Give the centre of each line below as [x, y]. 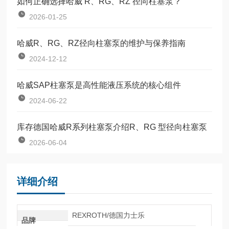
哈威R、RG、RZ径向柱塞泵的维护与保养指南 [101, 43]
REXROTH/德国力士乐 [108, 215]
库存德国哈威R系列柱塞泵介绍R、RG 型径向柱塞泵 [112, 127]
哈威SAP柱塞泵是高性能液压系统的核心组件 [99, 85]
